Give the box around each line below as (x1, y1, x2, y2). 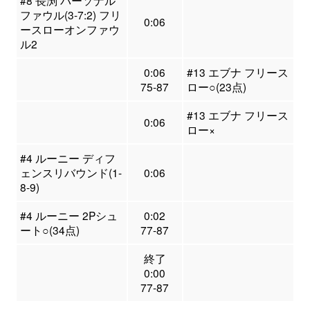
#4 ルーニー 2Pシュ (19, 208, 118, 224)
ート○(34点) (19, 222, 80, 238)
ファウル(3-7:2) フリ (19, 7, 121, 23)
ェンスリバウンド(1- (19, 165, 122, 181)
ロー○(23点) (186, 79, 246, 95)
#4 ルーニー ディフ (19, 150, 116, 166)
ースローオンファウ (19, 21, 120, 37)
